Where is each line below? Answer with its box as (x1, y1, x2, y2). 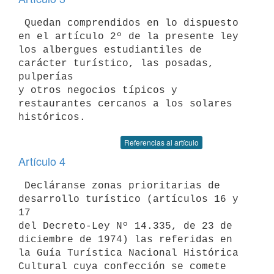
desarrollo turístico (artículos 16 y (18, 193, 239, 205)
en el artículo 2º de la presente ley (18, 31, 245, 42)
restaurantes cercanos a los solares (18, 98, 239, 109)
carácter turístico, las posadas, (18, 57, 214, 69)
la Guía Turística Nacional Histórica (18, 247, 239, 259)
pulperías (18, 71, 80, 83)
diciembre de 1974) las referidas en (18, 234, 239, 245)
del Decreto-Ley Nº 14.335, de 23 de (18, 220, 232, 232)
